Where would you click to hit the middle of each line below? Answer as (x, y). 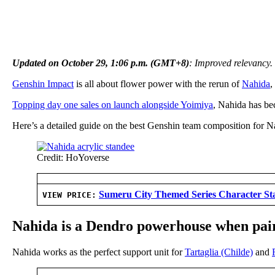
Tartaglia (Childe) (219, 252)
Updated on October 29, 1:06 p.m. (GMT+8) (101, 63)
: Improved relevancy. (231, 63)
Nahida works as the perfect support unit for (99, 252)
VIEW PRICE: (69, 195)
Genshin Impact (43, 83)
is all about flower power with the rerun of (158, 83)
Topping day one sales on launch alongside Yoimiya (113, 104)
